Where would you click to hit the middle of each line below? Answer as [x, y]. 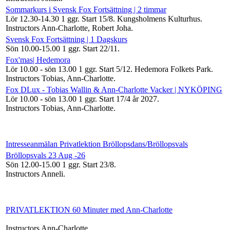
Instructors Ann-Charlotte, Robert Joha [68, 28]
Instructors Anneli [34, 174]
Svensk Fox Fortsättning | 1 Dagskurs [66, 39]
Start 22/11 [100, 48]
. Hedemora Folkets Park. [172, 69]
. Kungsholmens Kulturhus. [158, 18]
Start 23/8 [98, 164]
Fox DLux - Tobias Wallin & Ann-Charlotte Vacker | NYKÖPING [114, 89]
